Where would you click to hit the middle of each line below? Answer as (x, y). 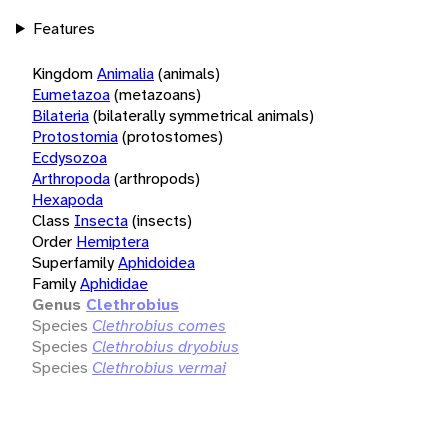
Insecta (101, 220)
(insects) (162, 220)
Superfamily (73, 262)
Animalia (125, 73)
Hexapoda (67, 199)
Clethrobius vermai (159, 367)
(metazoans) (157, 94)
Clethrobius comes (159, 325)
